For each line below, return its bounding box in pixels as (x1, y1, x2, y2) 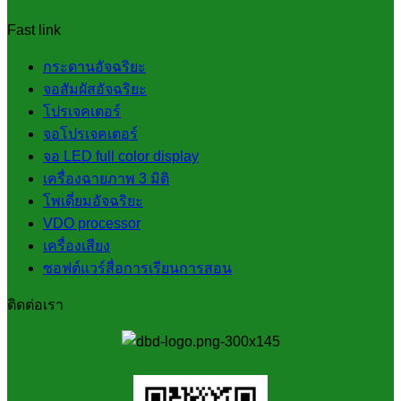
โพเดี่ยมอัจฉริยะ (43, 192, 143, 209)
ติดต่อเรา (7, 296, 64, 312)
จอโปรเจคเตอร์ (43, 125, 138, 141)
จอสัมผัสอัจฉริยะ (43, 81, 147, 97)
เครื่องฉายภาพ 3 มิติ (43, 170, 169, 186)
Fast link (7, 21, 61, 38)
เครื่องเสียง (43, 237, 110, 253)
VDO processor (43, 215, 141, 231)
